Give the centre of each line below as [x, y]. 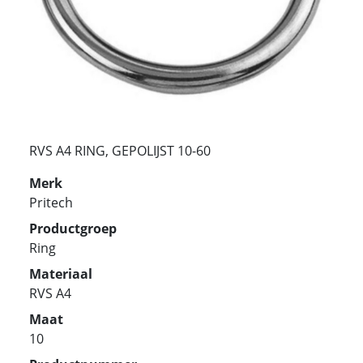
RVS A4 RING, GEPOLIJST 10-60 [120, 150]
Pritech [51, 202]
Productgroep [73, 228]
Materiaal [61, 273]
